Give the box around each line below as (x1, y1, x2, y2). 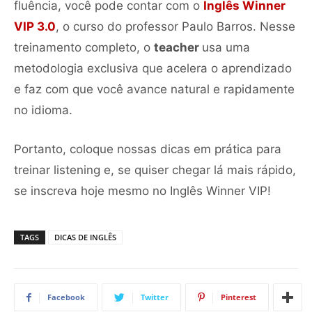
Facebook (47, 291, 85, 302)
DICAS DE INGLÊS (54, 231, 116, 242)
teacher (154, 40, 202, 54)
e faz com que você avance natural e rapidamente (14, 81, 295, 96)
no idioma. (14, 102, 72, 117)
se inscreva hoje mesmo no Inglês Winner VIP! (14, 183, 271, 198)
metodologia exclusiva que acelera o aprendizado (14, 61, 292, 75)
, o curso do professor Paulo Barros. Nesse (56, 19, 295, 33)
